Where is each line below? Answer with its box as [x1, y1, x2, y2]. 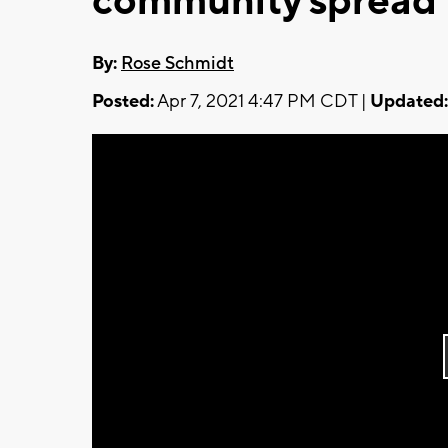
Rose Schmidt [121, 51, 234, 75]
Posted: [92, 89, 154, 113]
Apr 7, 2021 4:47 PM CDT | [154, 89, 370, 113]
